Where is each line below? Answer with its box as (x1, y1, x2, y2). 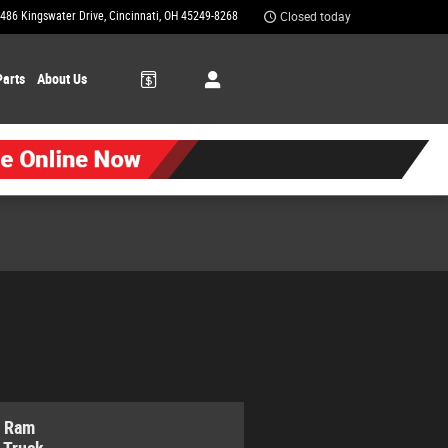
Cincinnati (109, 9, 159, 23)
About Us (36, 71, 87, 87)
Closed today (280, 10, 351, 24)
